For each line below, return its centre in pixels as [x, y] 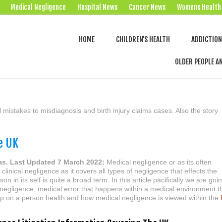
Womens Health [199, 7]
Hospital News [97, 7]
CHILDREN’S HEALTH [143, 39]
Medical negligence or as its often [159, 162]
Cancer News [147, 7]
